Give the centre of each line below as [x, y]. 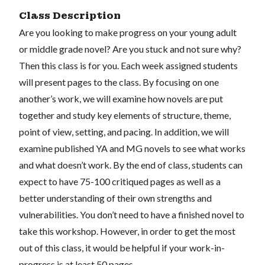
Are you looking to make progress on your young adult [128, 32]
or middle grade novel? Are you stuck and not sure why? [130, 49]
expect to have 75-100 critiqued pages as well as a [120, 181]
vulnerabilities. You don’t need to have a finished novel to [132, 214]
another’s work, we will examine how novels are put [121, 98]
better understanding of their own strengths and [115, 198]
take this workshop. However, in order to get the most [127, 231]
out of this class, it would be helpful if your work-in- [122, 247]
